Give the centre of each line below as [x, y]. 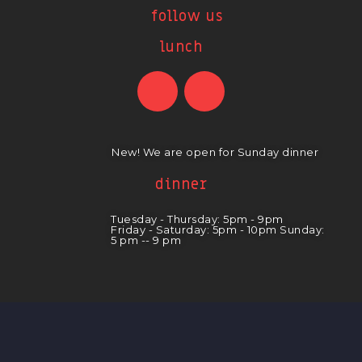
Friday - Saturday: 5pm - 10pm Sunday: [218, 229]
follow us [187, 17]
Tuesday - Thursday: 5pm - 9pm [197, 219]
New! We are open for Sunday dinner [215, 152]
